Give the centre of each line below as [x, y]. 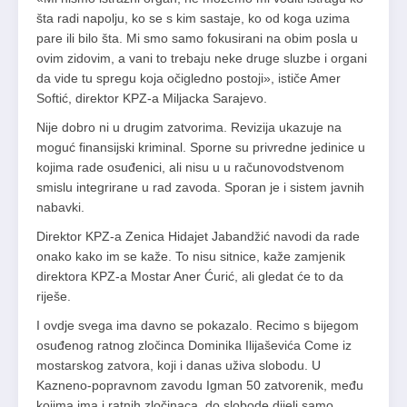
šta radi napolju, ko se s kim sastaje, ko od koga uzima [193, 19]
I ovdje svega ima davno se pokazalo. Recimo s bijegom [198, 326]
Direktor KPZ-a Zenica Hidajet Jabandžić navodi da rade [198, 237]
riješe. [54, 297]
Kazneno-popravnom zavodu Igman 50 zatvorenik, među [200, 386]
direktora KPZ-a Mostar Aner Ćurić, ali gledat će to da [190, 277]
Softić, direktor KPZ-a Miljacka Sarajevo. [152, 99]
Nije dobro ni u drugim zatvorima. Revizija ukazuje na [189, 128]
